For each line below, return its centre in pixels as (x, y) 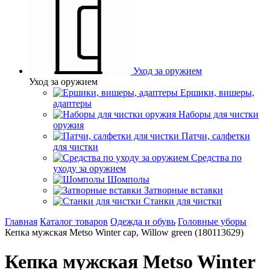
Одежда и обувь (143, 221)
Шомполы (128, 179)
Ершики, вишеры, (217, 93)
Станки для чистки (183, 201)
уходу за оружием (89, 168)
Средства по (216, 158)
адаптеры (72, 103)
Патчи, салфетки (216, 136)
